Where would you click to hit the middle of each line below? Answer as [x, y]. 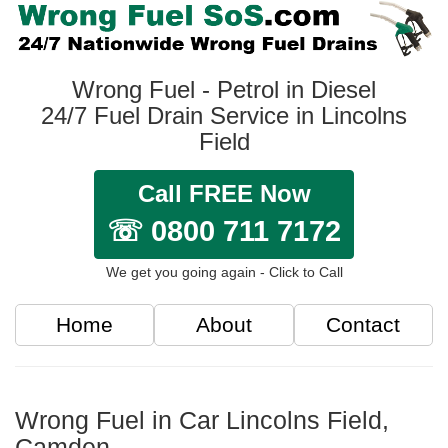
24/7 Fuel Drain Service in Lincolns [224, 116]
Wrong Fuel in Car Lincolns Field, [202, 420]
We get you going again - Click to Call [224, 272]
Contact [363, 325]
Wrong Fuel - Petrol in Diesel [224, 90]
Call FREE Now [224, 194]
